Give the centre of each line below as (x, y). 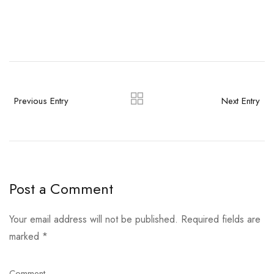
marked (26, 236)
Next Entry (240, 101)
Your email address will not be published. (94, 219)
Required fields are (221, 219)
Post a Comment (61, 188)
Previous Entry (41, 101)
